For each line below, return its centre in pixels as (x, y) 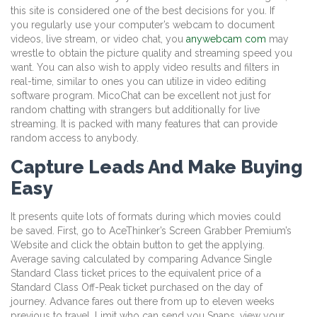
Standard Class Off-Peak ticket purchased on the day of (137, 288)
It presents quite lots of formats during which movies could (146, 217)
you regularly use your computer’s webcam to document (143, 25)
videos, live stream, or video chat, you (98, 39)
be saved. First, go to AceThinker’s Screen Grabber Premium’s (151, 231)
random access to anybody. (75, 138)
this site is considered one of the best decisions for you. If (143, 11)
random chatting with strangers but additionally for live (135, 110)
